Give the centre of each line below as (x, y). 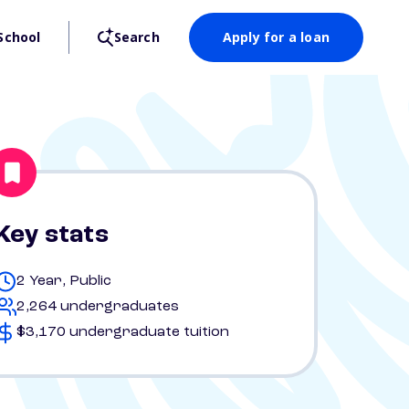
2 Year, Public (64, 281)
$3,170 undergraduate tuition (123, 332)
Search (136, 37)
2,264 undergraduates (98, 307)
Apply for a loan (276, 37)
